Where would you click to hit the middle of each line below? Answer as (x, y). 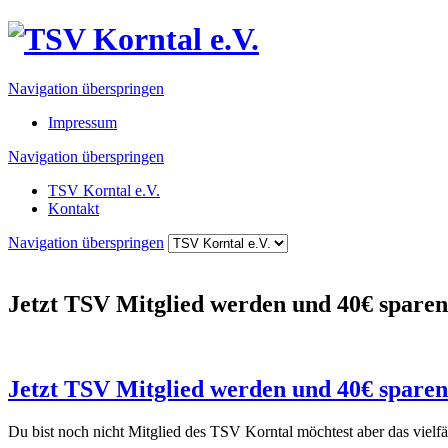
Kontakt (73, 208)
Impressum (82, 122)
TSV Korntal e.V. (104, 190)
